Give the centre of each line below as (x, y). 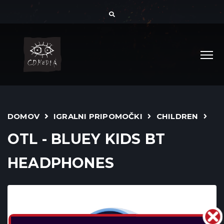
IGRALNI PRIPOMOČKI (98, 116)
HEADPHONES (61, 163)
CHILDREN (177, 116)
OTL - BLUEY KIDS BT (86, 139)
